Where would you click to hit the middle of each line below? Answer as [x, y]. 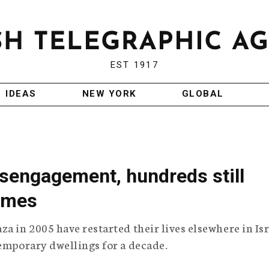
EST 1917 [134, 65]
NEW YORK [109, 94]
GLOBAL [203, 94]
